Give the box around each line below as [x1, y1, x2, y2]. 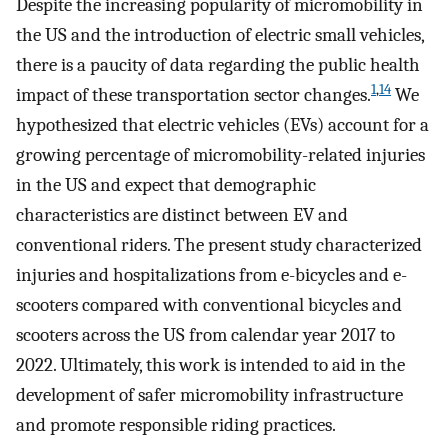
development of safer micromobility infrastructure [16, 383, 403, 406]
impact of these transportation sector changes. [16, 83, 371, 106]
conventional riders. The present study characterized [16, 233, 422, 256]
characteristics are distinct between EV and [16, 203, 348, 226]
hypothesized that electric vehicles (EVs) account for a [16, 113, 429, 136]
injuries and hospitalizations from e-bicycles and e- [16, 263, 407, 286]
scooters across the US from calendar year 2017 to [16, 323, 395, 346]
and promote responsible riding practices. [16, 413, 336, 436]
